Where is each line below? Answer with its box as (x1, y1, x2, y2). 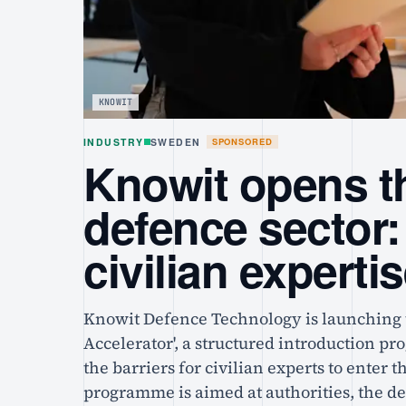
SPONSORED (211, 135, 274, 149)
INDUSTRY (83, 135, 144, 150)
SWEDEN (150, 135, 201, 150)
